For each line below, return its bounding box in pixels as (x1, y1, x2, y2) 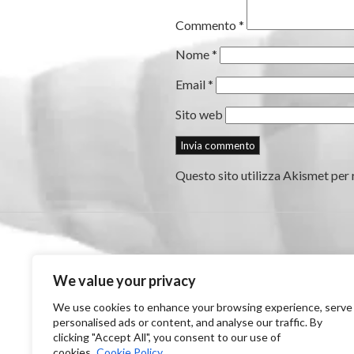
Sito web (175, 107, 223, 122)
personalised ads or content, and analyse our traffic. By (53, 315, 322, 329)
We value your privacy (53, 272, 196, 289)
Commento (175, 17, 239, 32)
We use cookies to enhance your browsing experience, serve (53, 300, 352, 314)
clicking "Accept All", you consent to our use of (53, 330, 281, 344)
